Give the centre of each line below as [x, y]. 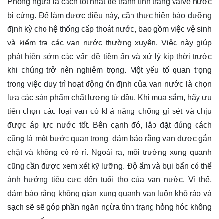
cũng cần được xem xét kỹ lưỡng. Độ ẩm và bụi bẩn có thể [109, 166]
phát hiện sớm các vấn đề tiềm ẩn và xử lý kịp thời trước [109, 56]
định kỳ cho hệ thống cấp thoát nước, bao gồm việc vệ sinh [109, 29]
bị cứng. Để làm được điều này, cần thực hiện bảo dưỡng [109, 15]
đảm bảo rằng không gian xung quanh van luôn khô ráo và [109, 193]
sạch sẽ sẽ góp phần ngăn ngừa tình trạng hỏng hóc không [109, 207]
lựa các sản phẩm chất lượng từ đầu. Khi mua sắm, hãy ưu [109, 97]
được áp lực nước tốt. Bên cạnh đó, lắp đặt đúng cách [109, 125]
